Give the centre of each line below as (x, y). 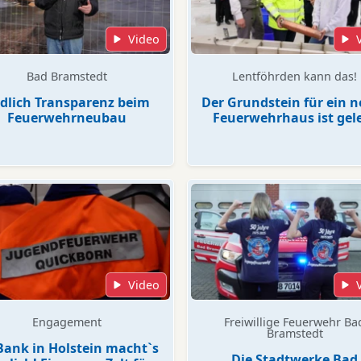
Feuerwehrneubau (66, 118)
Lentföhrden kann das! (295, 76)
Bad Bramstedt (66, 76)
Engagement (66, 322)
